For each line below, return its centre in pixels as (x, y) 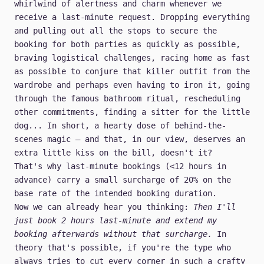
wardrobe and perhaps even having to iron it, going (132, 85)
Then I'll (214, 207)
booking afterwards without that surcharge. (113, 234)
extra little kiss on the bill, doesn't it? (113, 153)
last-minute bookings (113, 166)
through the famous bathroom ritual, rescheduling (127, 99)
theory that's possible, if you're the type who (123, 248)
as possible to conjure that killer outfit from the (132, 72)
